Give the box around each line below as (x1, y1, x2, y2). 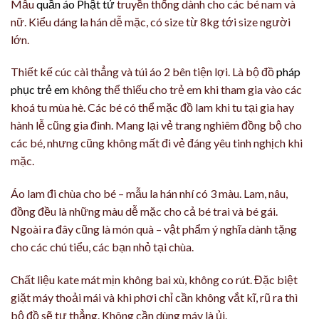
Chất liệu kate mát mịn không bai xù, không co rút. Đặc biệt (11, 273, 298, 287)
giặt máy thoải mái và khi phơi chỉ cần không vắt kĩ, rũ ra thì (11, 291, 298, 305)
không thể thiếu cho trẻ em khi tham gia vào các (69, 83, 302, 97)
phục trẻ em (11, 83, 69, 97)
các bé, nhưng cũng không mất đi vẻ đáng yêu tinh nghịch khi (11, 136, 303, 150)
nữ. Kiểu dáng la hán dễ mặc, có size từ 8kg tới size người (11, 14, 291, 28)
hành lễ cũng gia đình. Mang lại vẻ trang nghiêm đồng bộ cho (11, 118, 302, 132)
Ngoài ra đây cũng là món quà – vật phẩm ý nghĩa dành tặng (11, 222, 297, 236)
